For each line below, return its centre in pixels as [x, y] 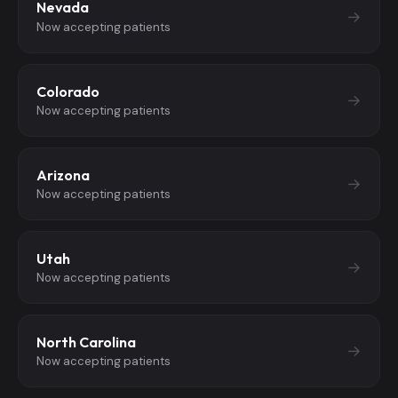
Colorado [68, 91]
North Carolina [86, 342]
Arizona [63, 175]
